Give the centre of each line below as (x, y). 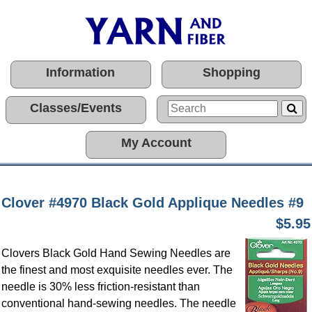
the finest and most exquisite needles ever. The (117, 270)
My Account (156, 143)
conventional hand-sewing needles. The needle (119, 303)
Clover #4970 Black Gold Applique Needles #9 (153, 203)
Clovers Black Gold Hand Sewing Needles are (116, 253)
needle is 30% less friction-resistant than (101, 287)
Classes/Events (76, 108)
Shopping (231, 72)
